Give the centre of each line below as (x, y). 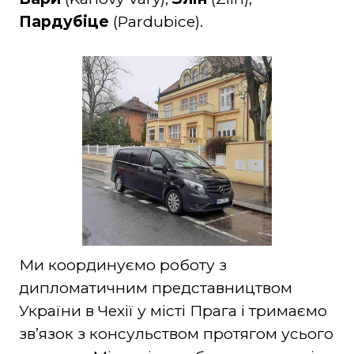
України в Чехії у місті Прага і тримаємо (173, 311)
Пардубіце (64, 22)
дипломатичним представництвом (155, 288)
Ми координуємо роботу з (122, 265)
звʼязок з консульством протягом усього (176, 334)
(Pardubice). (156, 22)
